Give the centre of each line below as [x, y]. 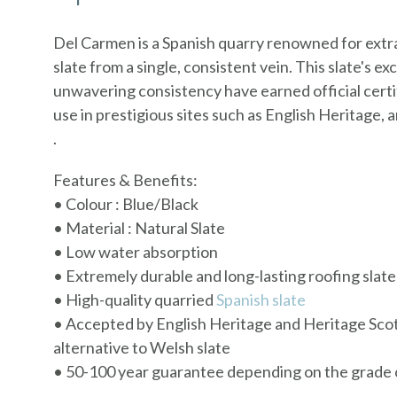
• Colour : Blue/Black [126, 204]
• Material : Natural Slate [139, 228]
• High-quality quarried [135, 300]
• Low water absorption [136, 252]
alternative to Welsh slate [142, 348]
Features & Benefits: [125, 180]
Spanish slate [261, 300]
